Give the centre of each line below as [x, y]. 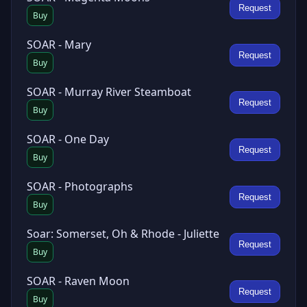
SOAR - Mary [59, 45]
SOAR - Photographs [80, 186]
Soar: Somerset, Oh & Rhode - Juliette [123, 234]
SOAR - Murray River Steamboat [109, 92]
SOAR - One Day [68, 139]
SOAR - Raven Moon [78, 281]
